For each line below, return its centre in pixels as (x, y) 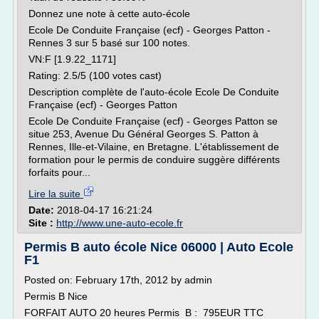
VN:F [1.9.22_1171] (72, 59)
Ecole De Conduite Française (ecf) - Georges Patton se (153, 121)
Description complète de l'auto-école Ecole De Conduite (154, 92)
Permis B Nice (56, 296)
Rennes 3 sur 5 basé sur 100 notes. (109, 43)
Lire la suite (56, 194)
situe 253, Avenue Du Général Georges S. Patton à (143, 134)
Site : (42, 223)
